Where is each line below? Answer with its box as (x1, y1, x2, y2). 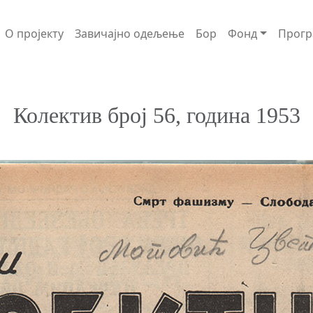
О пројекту (4, 26, 64, 41)
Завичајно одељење (74, 26, 184, 41)
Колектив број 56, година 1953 (13, 103, 300, 128)
